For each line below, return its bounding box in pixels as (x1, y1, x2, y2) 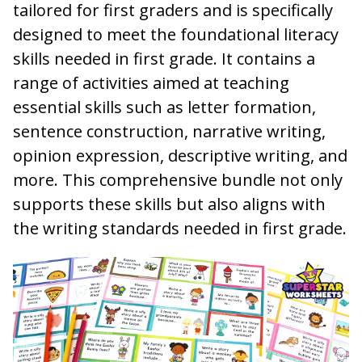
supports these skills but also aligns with (13, 192, 326, 215)
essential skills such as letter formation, (13, 95, 316, 118)
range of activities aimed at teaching (13, 71, 289, 94)
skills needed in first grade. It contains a (13, 47, 315, 69)
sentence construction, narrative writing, (13, 120, 326, 142)
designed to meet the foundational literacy (13, 23, 339, 45)
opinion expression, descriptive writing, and (13, 144, 347, 166)
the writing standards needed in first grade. (13, 217, 347, 239)
